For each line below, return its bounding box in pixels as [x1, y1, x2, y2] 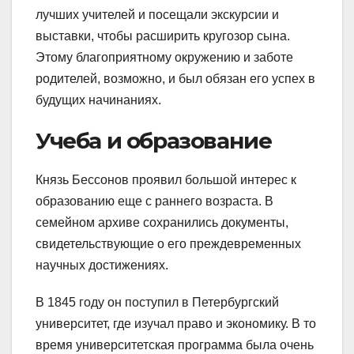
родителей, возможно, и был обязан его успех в [36, 71, 315, 85]
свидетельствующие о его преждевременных [36, 236, 301, 250]
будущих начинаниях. [36, 92, 161, 107]
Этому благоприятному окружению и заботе [36, 50, 293, 64]
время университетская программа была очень [36, 337, 314, 352]
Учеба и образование [36, 126, 272, 154]
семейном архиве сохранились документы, [36, 215, 288, 229]
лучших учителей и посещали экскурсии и [36, 7, 279, 21]
